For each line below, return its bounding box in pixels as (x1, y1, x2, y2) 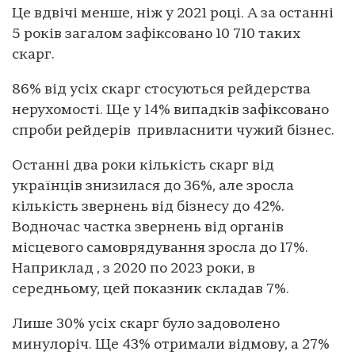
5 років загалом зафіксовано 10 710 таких (12, 26, 301, 42)
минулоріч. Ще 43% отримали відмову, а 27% (12, 337, 330, 353)
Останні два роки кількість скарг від (12, 158, 274, 174)
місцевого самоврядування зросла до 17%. (12, 240, 308, 256)
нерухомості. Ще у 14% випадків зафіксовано (12, 102, 329, 118)
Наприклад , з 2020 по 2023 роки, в (12, 261, 255, 277)
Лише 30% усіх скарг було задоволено (12, 316, 280, 332)
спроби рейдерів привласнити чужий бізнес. (12, 123, 334, 139)
